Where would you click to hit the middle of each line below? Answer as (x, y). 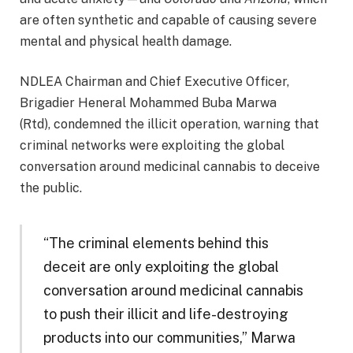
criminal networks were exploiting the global (152, 146)
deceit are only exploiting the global (161, 267)
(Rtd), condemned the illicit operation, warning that (169, 124)
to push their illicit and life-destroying (165, 314)
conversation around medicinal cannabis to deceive (170, 167)
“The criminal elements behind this (156, 243)
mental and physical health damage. (126, 41)
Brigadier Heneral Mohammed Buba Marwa (148, 103)
